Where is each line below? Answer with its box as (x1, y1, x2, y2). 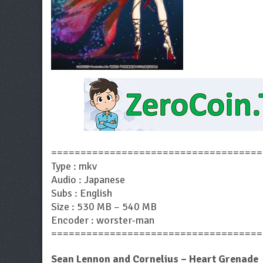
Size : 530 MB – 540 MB (51, 200, 157, 214)
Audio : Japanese (51, 173, 125, 187)
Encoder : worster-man (51, 214, 154, 227)
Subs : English (51, 187, 112, 200)
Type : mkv (51, 160, 97, 173)
